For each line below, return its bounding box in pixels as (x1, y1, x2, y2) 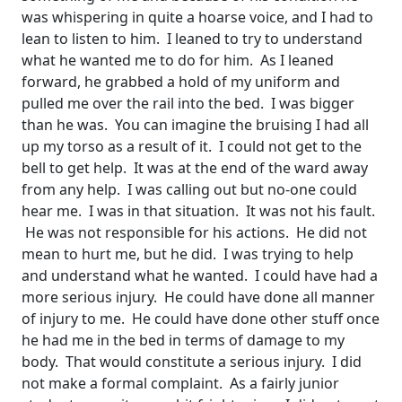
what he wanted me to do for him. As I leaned (22, 50, 334, 71)
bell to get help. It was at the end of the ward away (22, 158, 368, 179)
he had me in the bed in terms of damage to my (22, 330, 345, 351)
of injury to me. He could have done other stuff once (22, 309, 380, 329)
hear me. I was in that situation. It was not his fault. (22, 201, 375, 222)
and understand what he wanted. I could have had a (22, 266, 378, 286)
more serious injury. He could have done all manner (22, 287, 375, 308)
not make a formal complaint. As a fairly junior (22, 373, 339, 394)
